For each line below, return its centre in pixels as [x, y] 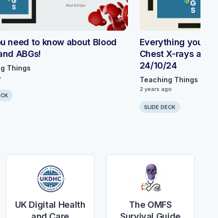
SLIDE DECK [160, 107]
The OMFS [150, 205]
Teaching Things [169, 80]
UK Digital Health [50, 205]
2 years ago [155, 89]
